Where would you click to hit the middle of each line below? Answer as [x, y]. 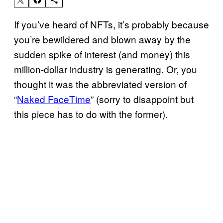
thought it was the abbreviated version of [100, 84]
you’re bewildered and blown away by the [102, 39]
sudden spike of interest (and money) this [102, 54]
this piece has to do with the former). [92, 113]
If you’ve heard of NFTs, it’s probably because [111, 24]
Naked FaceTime [54, 99]
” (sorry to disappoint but [142, 99]
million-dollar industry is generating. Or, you [106, 69]
